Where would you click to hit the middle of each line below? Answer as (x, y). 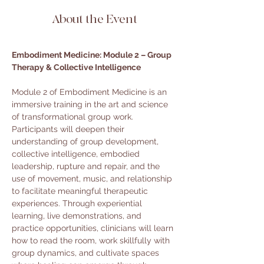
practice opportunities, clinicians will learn (94, 228)
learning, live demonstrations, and (78, 216)
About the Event (94, 19)
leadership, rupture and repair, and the (87, 166)
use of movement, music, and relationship (93, 179)
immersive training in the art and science (91, 104)
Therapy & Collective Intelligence (76, 67)
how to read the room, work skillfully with (92, 240)
